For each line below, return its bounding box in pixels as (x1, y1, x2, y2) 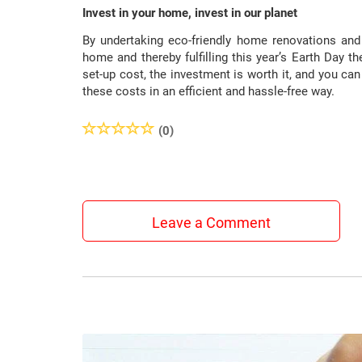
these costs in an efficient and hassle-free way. (82, 84, 335, 99)
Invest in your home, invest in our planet (82, 6, 297, 21)
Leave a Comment (152, 214, 271, 232)
